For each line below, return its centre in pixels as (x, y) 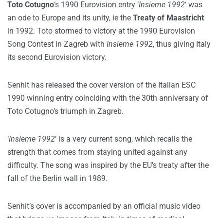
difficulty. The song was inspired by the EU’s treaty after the (108, 165)
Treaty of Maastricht (168, 18)
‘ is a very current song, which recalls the (124, 139)
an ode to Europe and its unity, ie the (70, 18)
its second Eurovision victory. (57, 57)
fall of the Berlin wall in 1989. (57, 179)
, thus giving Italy (182, 44)
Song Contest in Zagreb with (57, 44)
